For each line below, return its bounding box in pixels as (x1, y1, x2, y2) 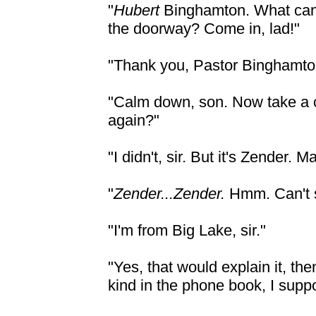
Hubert (114, 1, 164, 19)
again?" (108, 111, 159, 129)
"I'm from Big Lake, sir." (108, 221, 266, 239)
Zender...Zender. (114, 185, 229, 202)
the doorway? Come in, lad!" (108, 20, 300, 37)
